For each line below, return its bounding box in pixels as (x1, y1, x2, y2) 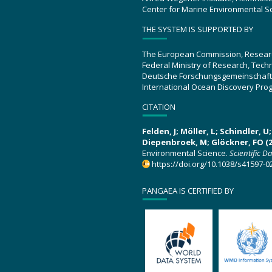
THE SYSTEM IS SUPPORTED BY (142, 24, 253, 35)
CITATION (142, 101, 175, 112)
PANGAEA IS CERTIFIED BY (142, 185, 234, 196)
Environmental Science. (142, 148, 229, 159)
